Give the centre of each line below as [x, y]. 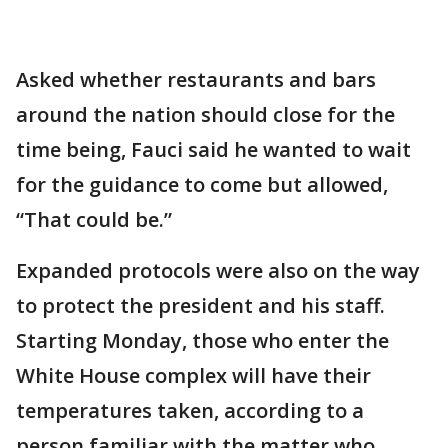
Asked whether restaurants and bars [196, 79]
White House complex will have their [193, 375]
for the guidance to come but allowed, [202, 184]
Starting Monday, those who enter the [202, 340]
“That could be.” [94, 219]
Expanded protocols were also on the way [218, 270]
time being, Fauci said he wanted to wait [213, 149]
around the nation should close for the [205, 114]
